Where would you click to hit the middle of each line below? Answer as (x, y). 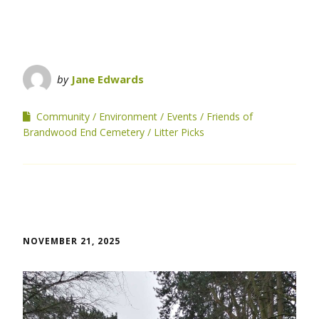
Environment (128, 116)
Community (63, 116)
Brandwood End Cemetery (84, 132)
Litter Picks (179, 132)
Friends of (230, 116)
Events (182, 116)
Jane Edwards (108, 79)
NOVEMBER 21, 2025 (72, 241)
